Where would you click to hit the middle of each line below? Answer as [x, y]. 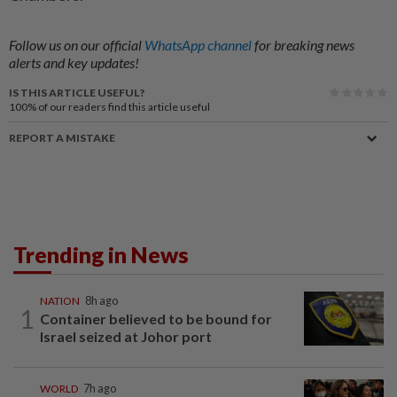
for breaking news [304, 45]
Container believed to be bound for [156, 319]
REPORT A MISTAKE [62, 138]
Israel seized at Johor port [126, 337]
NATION [60, 301]
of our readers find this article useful [124, 107]
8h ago [101, 301]
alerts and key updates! [74, 63]
